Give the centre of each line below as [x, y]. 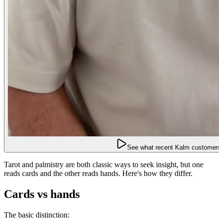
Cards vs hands [42, 194]
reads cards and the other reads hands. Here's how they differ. [98, 173]
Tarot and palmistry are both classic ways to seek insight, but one [104, 164]
